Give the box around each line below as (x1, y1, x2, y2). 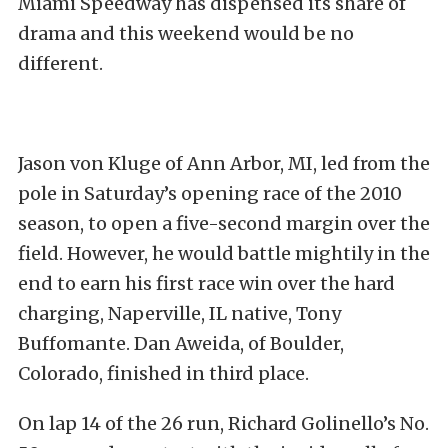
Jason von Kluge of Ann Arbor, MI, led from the (18, 152, 430, 175)
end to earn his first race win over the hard (18, 272, 395, 295)
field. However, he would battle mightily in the (18, 242, 430, 265)
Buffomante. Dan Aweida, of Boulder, (18, 332, 344, 355)
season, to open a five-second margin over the (18, 212, 430, 235)
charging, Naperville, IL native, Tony (18, 302, 341, 325)
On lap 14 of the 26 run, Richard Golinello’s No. (18, 412, 429, 435)
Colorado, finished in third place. (18, 362, 309, 385)
